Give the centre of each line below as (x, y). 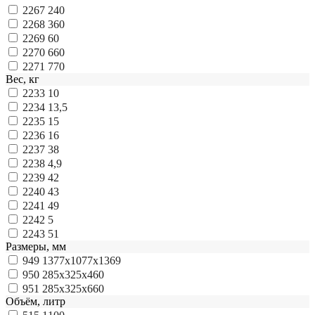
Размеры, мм (36, 247)
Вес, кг (22, 79)
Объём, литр (36, 302)
